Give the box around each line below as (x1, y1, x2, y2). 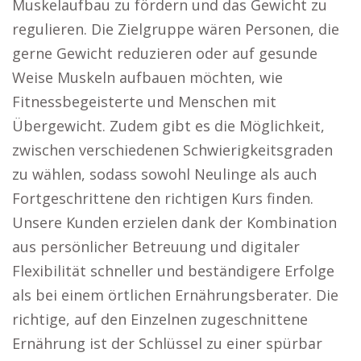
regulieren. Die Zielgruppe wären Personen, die (12, 19, 339, 39)
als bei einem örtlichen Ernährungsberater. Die (12, 285, 338, 305)
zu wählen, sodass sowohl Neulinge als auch (12, 164, 317, 184)
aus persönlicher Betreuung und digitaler (12, 237, 300, 256)
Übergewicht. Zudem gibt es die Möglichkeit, (12, 116, 325, 135)
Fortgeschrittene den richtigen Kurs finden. (12, 189, 313, 208)
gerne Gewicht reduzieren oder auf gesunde (12, 44, 317, 63)
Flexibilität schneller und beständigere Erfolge (12, 261, 334, 280)
